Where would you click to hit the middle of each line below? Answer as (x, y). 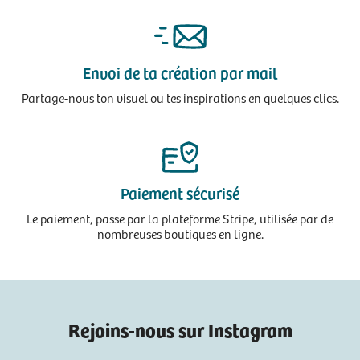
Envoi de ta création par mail (180, 72)
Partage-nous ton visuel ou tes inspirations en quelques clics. (180, 97)
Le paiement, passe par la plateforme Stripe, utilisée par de (180, 218)
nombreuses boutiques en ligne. (180, 233)
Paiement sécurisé (180, 192)
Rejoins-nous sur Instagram (180, 329)
